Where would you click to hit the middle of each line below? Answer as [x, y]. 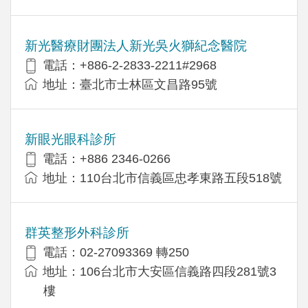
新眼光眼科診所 [70, 139]
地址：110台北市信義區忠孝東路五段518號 [162, 178]
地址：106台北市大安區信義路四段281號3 [159, 271]
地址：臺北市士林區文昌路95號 [130, 84]
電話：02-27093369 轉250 [116, 252]
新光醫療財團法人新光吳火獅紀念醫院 [136, 45]
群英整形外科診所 [77, 232]
